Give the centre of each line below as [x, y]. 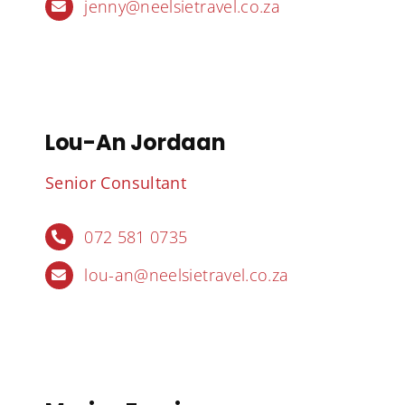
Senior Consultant [116, 182]
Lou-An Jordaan [135, 142]
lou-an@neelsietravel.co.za [187, 275]
